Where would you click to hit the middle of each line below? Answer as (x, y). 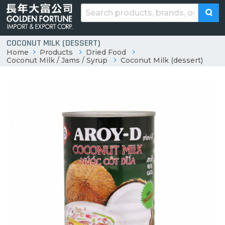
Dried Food (106, 52)
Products (56, 52)
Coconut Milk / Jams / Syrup (57, 61)
